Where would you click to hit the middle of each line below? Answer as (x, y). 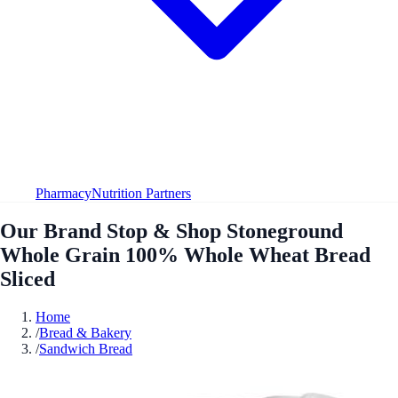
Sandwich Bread (86, 348)
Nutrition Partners (141, 193)
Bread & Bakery (85, 332)
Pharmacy (64, 193)
